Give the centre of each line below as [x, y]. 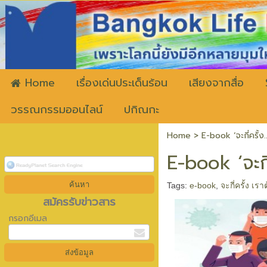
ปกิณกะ [142, 110]
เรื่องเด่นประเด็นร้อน [122, 83]
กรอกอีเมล [27, 218]
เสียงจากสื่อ [216, 83]
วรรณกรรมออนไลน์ [57, 110]
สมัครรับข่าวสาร [79, 202]
